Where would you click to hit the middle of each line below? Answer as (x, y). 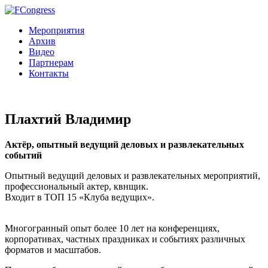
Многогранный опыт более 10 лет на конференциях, (112, 228)
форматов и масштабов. (54, 249)
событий (23, 155)
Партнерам (51, 63)
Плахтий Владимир (68, 119)
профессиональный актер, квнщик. (77, 186)
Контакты (49, 73)
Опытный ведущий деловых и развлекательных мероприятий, (133, 175)
